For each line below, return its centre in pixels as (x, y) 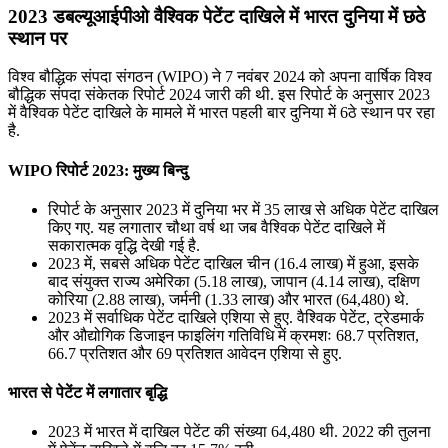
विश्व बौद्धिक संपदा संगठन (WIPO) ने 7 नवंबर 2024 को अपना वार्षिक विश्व (220, 77)
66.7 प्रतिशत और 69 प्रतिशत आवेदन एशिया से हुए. (195, 353)
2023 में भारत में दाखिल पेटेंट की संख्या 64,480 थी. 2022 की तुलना (239, 432)
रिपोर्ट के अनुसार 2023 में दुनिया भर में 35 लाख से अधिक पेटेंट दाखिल (243, 209)
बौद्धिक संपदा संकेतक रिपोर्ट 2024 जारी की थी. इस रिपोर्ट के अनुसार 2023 (219, 95)
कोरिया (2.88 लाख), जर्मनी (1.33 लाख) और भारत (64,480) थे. (228, 299)
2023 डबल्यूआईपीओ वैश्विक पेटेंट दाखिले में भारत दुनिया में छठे (216, 16)
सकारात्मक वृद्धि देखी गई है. (124, 245)
